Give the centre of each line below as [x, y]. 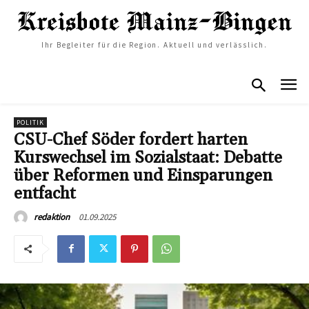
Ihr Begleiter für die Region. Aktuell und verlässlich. [154, 45]
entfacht [45, 193]
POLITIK [30, 122]
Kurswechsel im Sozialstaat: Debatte [148, 158]
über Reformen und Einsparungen [143, 176]
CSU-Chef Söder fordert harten [131, 140]
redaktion [52, 217]
